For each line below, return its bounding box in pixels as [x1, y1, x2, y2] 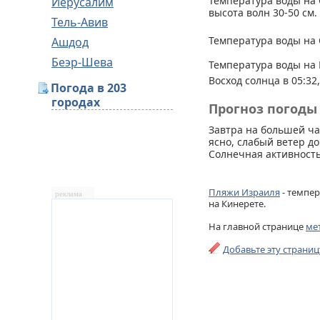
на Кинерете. [209, 197, 266, 210]
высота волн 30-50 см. [209, 6, 317, 19]
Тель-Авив [51, 14, 108, 30]
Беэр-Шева [51, 54, 113, 70]
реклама [55, 190, 82, 198]
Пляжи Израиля [209, 186, 280, 199]
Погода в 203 [51, 80, 126, 96]
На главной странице [209, 220, 306, 233]
